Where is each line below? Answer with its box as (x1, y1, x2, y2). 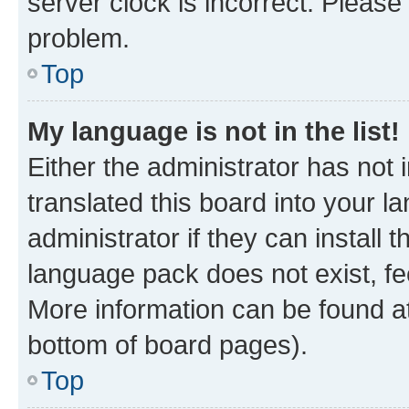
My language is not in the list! (27, 115, 400, 146)
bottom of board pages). (27, 329, 308, 360)
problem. (27, 22, 130, 53)
